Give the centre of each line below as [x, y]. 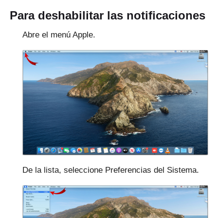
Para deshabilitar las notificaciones [108, 16]
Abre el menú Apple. [59, 35]
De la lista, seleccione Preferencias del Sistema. [111, 170]
